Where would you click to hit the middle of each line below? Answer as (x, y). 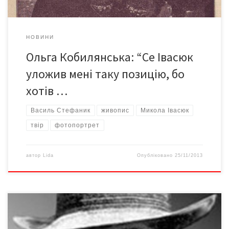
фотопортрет (77, 125)
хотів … (47, 90)
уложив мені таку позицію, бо (105, 74)
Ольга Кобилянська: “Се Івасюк (109, 57)
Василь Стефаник (60, 110)
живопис (116, 110)
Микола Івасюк (165, 110)
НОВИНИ (40, 37)
